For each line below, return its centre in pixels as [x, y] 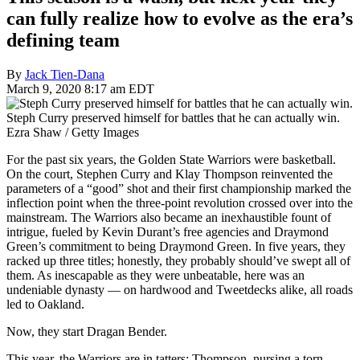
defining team [63, 40]
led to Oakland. [45, 304]
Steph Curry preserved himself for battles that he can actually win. [173, 117]
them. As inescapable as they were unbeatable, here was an [155, 275]
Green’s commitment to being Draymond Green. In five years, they [176, 246]
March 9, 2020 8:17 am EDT [80, 88]
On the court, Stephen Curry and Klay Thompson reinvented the [170, 174]
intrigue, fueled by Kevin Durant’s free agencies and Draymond [168, 231]
